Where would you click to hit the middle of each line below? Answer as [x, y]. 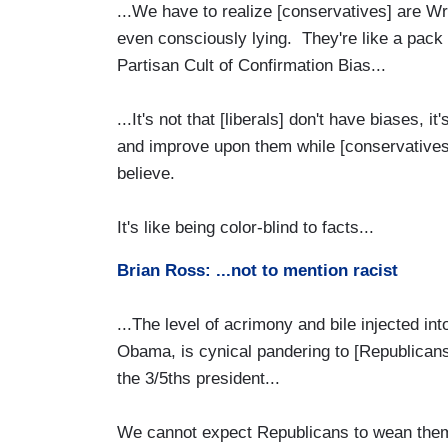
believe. [146, 173]
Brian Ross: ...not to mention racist [257, 270]
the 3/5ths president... [198, 378]
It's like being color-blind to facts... [245, 227]
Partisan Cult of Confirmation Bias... [251, 65]
